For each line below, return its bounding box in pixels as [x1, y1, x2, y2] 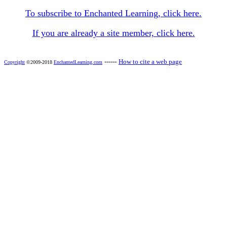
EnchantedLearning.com [54, 59, 102, 65]
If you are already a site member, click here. [32, 28, 195, 38]
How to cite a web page [119, 58, 182, 65]
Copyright [4, 59, 25, 65]
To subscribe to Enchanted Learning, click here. [25, 8, 202, 18]
